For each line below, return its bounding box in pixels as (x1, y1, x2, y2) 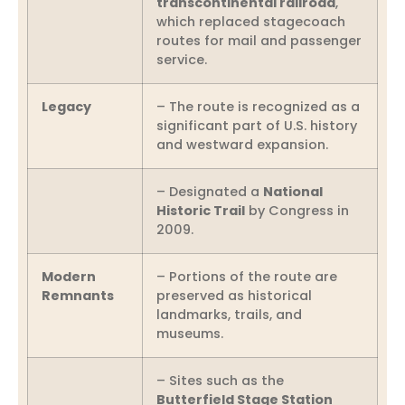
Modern (42, 267, 96, 286)
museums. (156, 324, 223, 343)
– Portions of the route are (156, 267, 337, 286)
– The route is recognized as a (156, 97, 360, 116)
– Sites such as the (156, 371, 284, 390)
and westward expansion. (156, 135, 328, 154)
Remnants (42, 286, 114, 305)
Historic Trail (156, 201, 245, 220)
